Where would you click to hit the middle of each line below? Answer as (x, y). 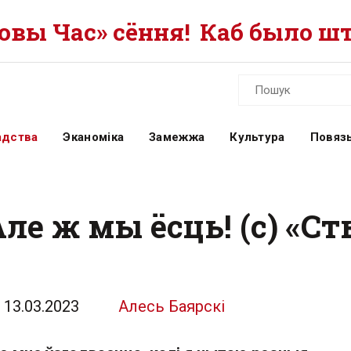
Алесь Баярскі (172, 306)
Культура (257, 137)
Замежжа (177, 137)
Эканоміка (94, 137)
